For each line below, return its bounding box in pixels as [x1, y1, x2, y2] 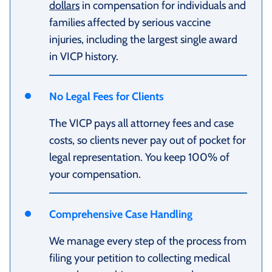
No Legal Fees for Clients [49, 89, 164, 103]
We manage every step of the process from [49, 234, 246, 248]
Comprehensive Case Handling [49, 207, 192, 221]
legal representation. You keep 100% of [49, 150, 229, 164]
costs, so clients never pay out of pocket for [49, 133, 246, 147]
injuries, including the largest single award [49, 32, 237, 46]
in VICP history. [49, 49, 118, 63]
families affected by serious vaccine [49, 15, 211, 29]
